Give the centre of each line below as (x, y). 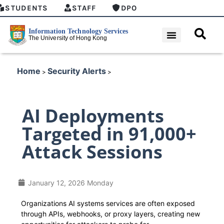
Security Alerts (77, 71)
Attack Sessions (92, 151)
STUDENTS (27, 8)
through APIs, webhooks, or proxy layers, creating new (110, 213)
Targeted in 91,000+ (109, 133)
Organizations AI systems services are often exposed (108, 203)
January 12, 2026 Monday (71, 182)
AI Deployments (93, 115)
